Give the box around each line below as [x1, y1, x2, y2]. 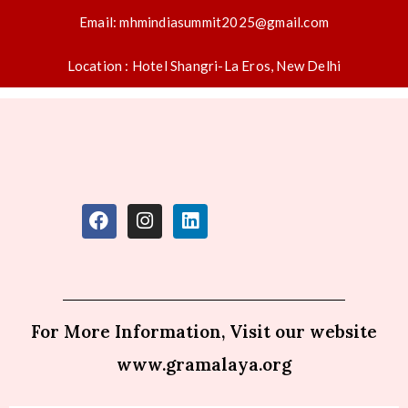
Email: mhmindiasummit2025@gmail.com [79, 14, 329, 30]
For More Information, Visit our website [31, 320, 377, 342]
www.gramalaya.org [117, 352, 291, 375]
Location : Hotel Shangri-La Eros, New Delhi [66, 57, 342, 74]
